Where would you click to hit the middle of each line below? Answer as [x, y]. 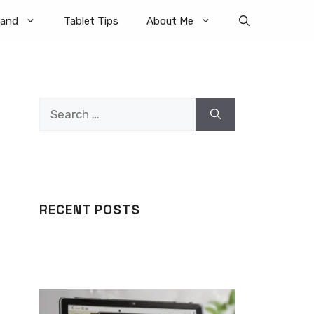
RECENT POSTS [90, 210]
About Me [170, 21]
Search [58, 106]
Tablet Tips [91, 21]
